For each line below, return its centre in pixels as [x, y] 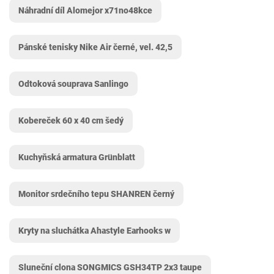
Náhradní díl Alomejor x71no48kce [85, 10]
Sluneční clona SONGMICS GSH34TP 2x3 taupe [110, 267]
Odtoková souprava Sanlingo [73, 84]
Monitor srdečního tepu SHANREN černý [96, 194]
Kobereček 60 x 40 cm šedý [71, 120]
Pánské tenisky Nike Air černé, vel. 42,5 [95, 47]
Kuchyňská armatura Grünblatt [77, 157]
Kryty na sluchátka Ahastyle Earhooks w [94, 231]
